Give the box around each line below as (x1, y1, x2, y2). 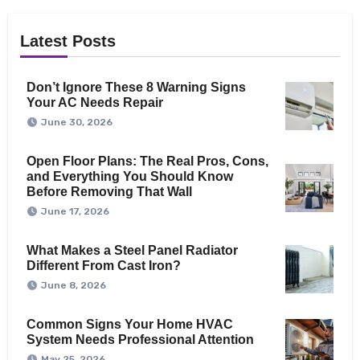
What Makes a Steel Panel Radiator (26, 243, 238, 258)
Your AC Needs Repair (26, 96, 163, 110)
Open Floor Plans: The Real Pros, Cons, (26, 154, 268, 169)
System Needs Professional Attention (26, 333, 254, 347)
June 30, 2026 (40, 117, 112, 129)
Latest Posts (19, 32, 116, 51)
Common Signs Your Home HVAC (26, 317, 233, 332)
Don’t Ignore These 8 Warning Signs (26, 80, 246, 95)
